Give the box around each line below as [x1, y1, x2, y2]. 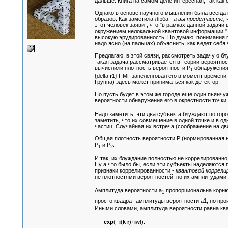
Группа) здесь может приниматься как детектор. [94, 78, 220, 85]
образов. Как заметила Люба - [94, 16, 174, 22]
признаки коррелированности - [94, 167, 176, 174]
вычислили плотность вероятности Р [94, 65, 190, 71]
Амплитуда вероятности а [94, 187, 162, 194]
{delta [94, 72, 110, 79]
